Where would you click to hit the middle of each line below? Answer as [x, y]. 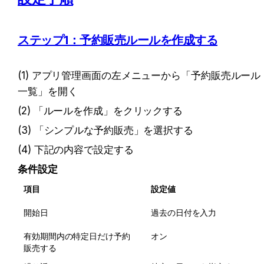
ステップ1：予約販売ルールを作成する [118, 40]
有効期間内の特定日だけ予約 [77, 236]
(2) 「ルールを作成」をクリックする [100, 111]
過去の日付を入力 [184, 213]
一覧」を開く [48, 92]
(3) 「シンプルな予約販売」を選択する [105, 131]
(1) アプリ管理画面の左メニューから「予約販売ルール [139, 76]
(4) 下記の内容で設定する [76, 150]
